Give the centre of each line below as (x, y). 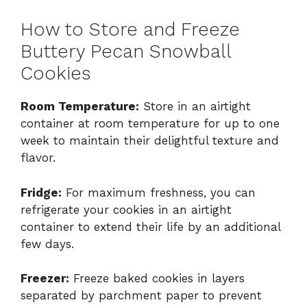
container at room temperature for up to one (150, 124)
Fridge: (41, 192)
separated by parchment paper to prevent (141, 296)
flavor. (38, 158)
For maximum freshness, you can (159, 192)
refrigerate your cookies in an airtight (126, 209)
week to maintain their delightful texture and (150, 141)
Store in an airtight (195, 107)
